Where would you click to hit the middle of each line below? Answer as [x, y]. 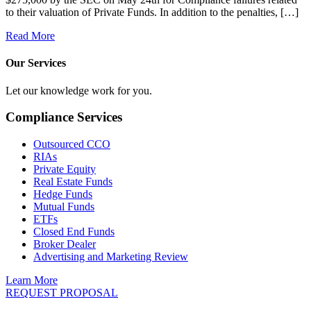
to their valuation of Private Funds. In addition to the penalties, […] [152, 12]
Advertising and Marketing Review [111, 256]
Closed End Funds [74, 231]
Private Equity [65, 169]
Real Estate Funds [73, 181]
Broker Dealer [65, 244]
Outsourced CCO [72, 144]
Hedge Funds [63, 194]
